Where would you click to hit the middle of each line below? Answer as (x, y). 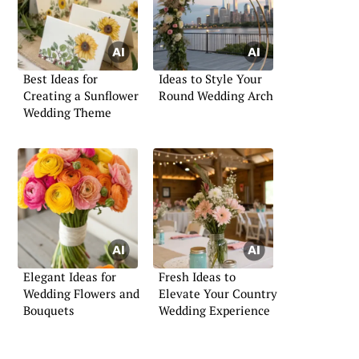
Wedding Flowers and (81, 294)
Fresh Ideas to (197, 277)
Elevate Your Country (218, 294)
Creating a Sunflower (81, 95)
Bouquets (49, 311)
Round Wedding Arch (216, 95)
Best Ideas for (61, 78)
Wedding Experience (214, 311)
